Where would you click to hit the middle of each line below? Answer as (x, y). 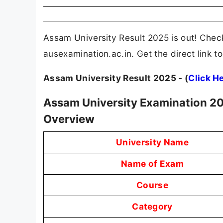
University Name (152, 142)
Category (152, 207)
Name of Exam (152, 164)
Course (152, 185)
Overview (69, 119)
